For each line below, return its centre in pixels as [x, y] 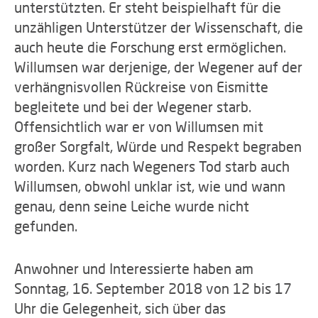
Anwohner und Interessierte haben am [134, 268]
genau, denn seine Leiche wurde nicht [132, 206]
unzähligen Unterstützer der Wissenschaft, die [159, 27]
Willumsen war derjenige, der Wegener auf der [158, 67]
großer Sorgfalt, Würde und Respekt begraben [158, 146]
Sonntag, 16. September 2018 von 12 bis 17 [153, 288]
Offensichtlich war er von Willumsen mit [139, 126]
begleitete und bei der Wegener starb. [133, 106]
